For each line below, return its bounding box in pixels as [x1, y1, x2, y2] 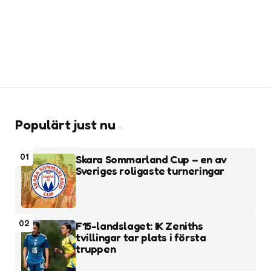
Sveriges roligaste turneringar [76, 164, 225, 177]
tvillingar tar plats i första [76, 230, 206, 244]
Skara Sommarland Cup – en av [76, 152, 227, 166]
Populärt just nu [15, 117, 116, 132]
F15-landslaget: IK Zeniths [76, 219, 203, 232]
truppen [76, 242, 116, 255]
